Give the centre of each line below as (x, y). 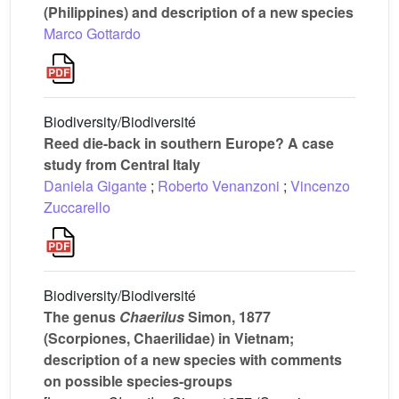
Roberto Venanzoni (219, 186)
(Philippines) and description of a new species (199, 12)
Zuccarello (77, 207)
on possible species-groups (138, 381)
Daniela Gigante (95, 186)
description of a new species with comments (193, 359)
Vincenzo (320, 186)
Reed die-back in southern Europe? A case (189, 143)
